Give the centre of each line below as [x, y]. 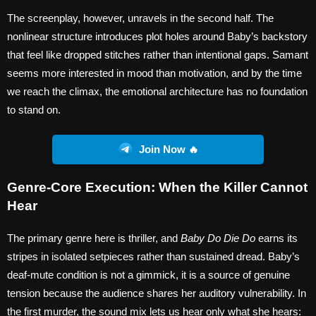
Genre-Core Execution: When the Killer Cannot [157, 188]
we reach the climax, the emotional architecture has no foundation [157, 91]
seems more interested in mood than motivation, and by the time [154, 73]
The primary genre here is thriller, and [94, 238]
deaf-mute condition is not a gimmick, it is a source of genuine [148, 275]
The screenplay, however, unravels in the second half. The [140, 18]
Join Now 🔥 [169, 150]
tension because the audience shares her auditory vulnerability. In [157, 293]
